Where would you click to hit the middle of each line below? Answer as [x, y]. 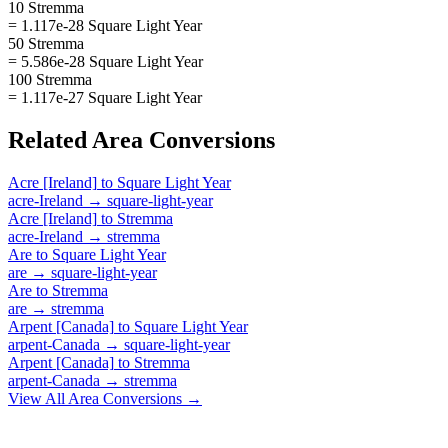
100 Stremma [50, 79]
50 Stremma [46, 43]
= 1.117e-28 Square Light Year [105, 25]
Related [50, 139]
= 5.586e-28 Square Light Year [105, 61]
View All [38, 398]
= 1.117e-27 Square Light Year [105, 97]
